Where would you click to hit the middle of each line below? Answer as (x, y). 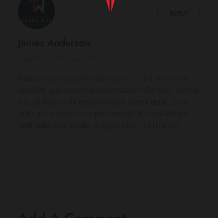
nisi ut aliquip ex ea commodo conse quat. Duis (103, 102)
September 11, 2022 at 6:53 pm (68, 58)
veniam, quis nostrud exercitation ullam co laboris (109, 90)
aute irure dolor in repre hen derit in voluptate (103, 114)
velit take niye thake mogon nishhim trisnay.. (99, 125)
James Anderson (54, 43)
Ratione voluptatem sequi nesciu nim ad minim (103, 79)
